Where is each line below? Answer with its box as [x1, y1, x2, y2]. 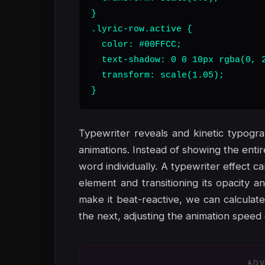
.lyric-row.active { [91, 24, 192, 34]
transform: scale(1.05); [91, 70, 224, 80]
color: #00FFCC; [91, 39, 182, 50]
